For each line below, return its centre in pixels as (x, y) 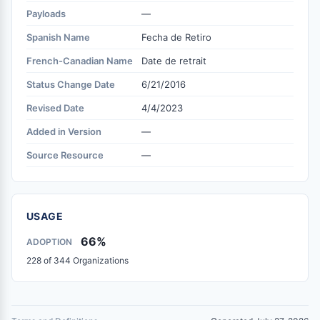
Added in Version (64, 131)
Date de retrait (174, 61)
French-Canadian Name (80, 61)
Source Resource (65, 155)
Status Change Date (71, 84)
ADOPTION (49, 242)
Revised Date (55, 108)
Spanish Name (58, 37)
